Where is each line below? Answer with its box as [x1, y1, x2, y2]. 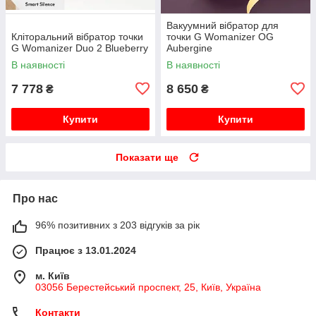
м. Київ [35, 269, 70, 281]
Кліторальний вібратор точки [11, 30, 143, 42]
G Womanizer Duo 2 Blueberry [11, 42, 148, 54]
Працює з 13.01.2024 [35, 244, 136, 256]
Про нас [13, 192, 58, 205]
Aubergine [166, 42, 212, 54]
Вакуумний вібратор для [166, 19, 279, 31]
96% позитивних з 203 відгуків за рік [35, 219, 200, 231]
